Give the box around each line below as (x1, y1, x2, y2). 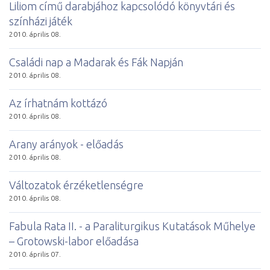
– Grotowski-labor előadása (9, 234, 139, 247)
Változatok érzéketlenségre (9, 178, 143, 191)
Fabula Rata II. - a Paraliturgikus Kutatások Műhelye (9, 219, 256, 232)
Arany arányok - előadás (9, 137, 124, 150)
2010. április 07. (9, 250, 61, 258)
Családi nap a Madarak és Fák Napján (9, 55, 183, 68)
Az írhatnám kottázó (9, 96, 107, 109)
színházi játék (9, 14, 72, 27)
